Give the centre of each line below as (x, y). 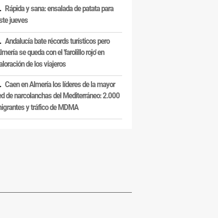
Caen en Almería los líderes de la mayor (60, 84)
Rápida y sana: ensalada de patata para (59, 9)
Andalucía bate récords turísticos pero (57, 41)
